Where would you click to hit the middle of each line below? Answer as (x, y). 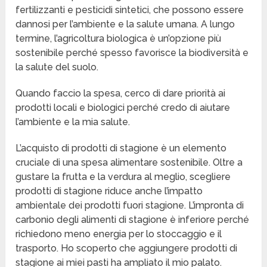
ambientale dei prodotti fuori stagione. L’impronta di (130, 206)
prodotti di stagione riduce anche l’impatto (109, 191)
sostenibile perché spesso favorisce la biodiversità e (132, 53)
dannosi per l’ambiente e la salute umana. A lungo (125, 24)
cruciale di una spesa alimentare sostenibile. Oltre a (129, 163)
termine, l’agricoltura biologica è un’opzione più (119, 39)
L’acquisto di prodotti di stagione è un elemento (121, 148)
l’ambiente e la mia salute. (73, 122)
